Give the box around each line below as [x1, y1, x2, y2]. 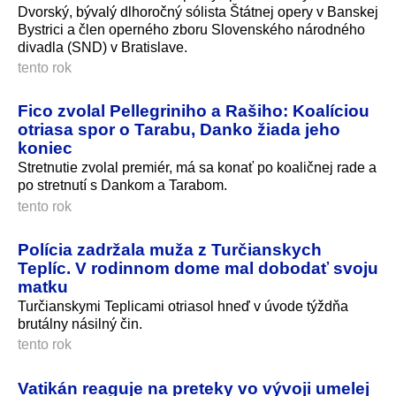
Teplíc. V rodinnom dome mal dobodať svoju [18, 258, 378, 278]
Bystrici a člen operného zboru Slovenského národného [18, 21, 365, 37]
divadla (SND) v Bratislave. [18, 39, 187, 55]
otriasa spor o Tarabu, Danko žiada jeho [18, 119, 340, 140]
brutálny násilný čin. [18, 316, 142, 332]
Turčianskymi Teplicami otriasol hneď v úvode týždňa [18, 299, 348, 315]
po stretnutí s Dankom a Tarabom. [18, 178, 227, 194]
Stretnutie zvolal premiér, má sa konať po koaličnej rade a [18, 160, 377, 176]
